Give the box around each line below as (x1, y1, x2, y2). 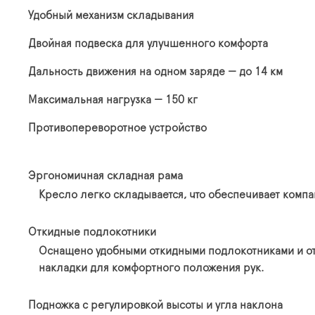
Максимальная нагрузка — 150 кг (28, 94, 198, 105)
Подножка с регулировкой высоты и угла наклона (28, 299, 283, 311)
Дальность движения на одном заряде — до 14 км (28, 65, 283, 77)
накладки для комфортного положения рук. (39, 262, 264, 274)
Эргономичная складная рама (28, 169, 183, 181)
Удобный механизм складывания (28, 9, 194, 21)
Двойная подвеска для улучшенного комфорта (28, 37, 268, 49)
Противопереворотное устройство (28, 122, 207, 134)
